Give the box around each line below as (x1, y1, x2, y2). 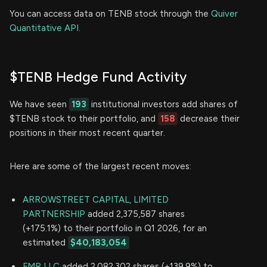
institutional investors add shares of (89, 99, 238, 110)
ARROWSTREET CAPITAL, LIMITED (23, 194, 169, 206)
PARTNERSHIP (23, 209, 85, 220)
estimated (23, 237, 68, 249)
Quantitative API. (10, 23, 80, 34)
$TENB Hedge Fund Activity (10, 69, 187, 86)
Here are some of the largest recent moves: (10, 161, 191, 172)
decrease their (178, 113, 240, 125)
